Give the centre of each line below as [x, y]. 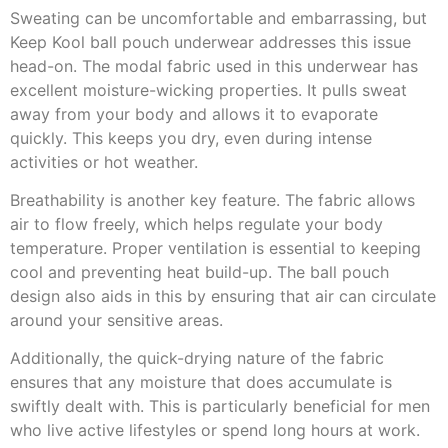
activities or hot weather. [104, 161]
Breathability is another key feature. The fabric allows [212, 199]
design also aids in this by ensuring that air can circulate [223, 295]
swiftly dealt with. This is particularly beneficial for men [220, 406]
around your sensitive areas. [116, 319]
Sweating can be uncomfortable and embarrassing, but [218, 17]
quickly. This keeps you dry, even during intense [191, 137]
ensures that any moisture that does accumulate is [201, 382]
